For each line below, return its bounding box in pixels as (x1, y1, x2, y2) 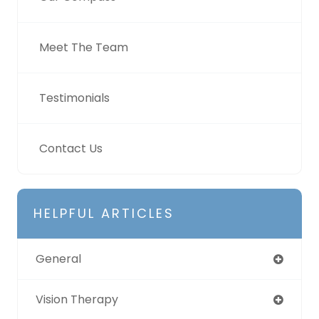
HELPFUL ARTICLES (33, 204, 174, 222)
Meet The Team (39, 38, 128, 56)
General (36, 250, 81, 267)
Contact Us (39, 140, 103, 157)
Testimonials (39, 89, 110, 106)
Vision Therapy (36, 291, 118, 308)
